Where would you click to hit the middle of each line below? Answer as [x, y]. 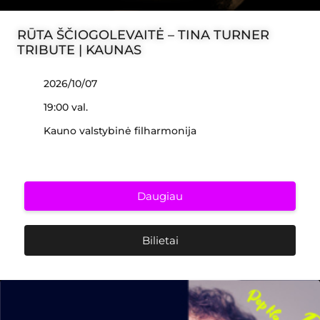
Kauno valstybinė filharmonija [120, 131]
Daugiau [160, 196]
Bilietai [160, 240]
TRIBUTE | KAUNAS [79, 50]
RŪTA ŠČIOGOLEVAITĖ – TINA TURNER [143, 35]
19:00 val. [66, 107]
